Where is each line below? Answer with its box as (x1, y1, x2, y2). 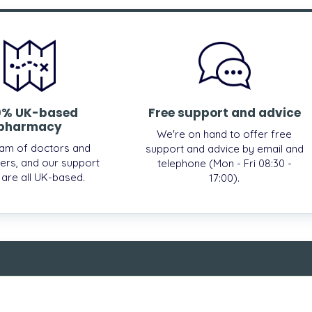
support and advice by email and (145, 141, 304, 155)
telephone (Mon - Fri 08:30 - (157, 156, 292, 170)
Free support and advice (148, 104, 301, 121)
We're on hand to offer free (157, 127, 292, 141)
